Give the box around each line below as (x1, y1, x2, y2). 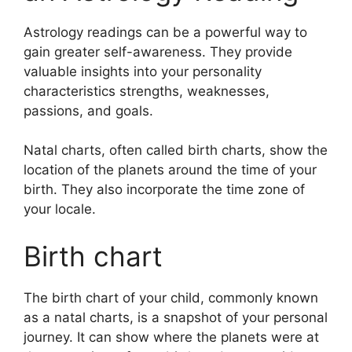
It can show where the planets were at (77, 328, 319, 345)
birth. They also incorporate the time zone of (24, 181, 305, 197)
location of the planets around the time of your (24, 162, 317, 178)
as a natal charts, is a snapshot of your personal (24, 309, 328, 325)
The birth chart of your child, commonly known (24, 289, 318, 306)
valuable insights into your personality (24, 63, 262, 79)
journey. (24, 328, 73, 345)
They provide (210, 43, 292, 60)
